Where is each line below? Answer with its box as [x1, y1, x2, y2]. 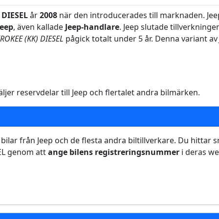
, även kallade [13, 22, 65, 32]
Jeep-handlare [65, 22, 119, 32]
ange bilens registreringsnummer [48, 147, 179, 157]
